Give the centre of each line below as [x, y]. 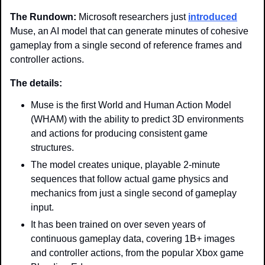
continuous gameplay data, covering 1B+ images [133, 238]
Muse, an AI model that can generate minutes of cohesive [129, 31]
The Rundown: [44, 17]
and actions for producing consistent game [119, 133]
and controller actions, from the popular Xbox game [137, 253]
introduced [213, 17]
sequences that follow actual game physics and [130, 179]
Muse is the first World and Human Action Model [131, 105]
